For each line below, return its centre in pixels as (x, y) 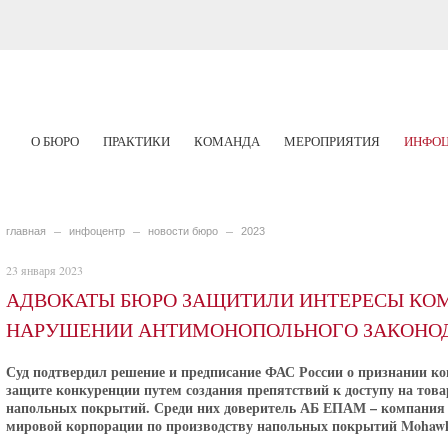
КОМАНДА (226, 141)
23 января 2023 (44, 269)
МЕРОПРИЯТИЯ (331, 141)
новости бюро (182, 230)
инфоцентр (96, 230)
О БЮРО (54, 141)
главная (25, 230)
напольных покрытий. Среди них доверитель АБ (164, 407)
